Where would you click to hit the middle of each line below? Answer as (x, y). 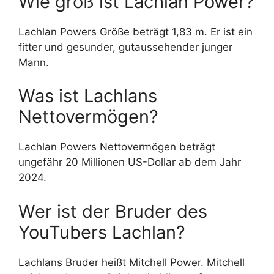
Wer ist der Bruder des (113, 211)
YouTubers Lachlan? (102, 232)
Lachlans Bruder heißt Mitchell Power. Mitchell (131, 262)
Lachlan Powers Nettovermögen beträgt (117, 147)
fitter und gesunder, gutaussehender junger (125, 47)
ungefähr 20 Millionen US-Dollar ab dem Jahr (130, 162)
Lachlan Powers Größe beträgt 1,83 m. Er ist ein (135, 31)
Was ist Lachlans (88, 96)
